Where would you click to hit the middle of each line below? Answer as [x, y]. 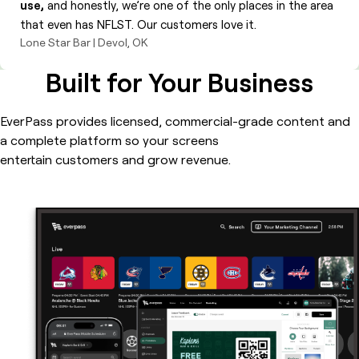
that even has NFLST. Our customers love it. [138, 24]
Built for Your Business [179, 82]
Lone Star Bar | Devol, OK [84, 42]
